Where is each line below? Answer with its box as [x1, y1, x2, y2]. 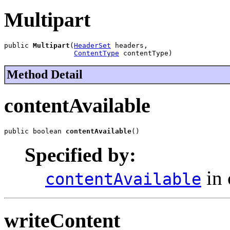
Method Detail [7, 67, 83, 81]
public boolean [4, 127, 66, 136]
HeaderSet [74, 41, 111, 49]
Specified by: [25, 144, 136, 166]
